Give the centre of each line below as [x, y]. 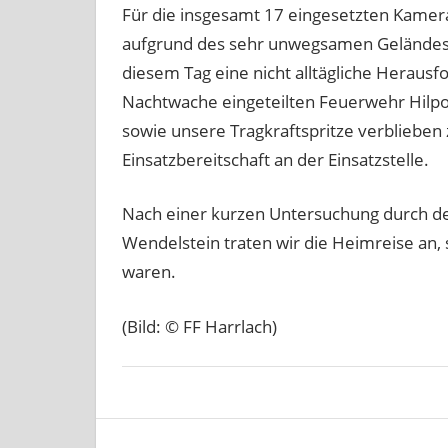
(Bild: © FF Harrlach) [199, 326]
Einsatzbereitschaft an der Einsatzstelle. [275, 159]
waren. [148, 272]
